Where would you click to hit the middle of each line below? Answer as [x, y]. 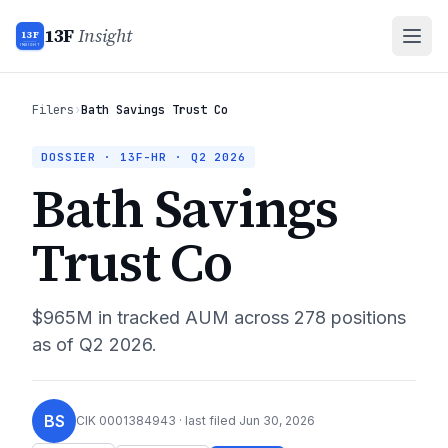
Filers [53, 110]
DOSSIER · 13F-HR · [116, 157]
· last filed [206, 420]
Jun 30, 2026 [277, 420]
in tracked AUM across [191, 317]
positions [366, 317]
